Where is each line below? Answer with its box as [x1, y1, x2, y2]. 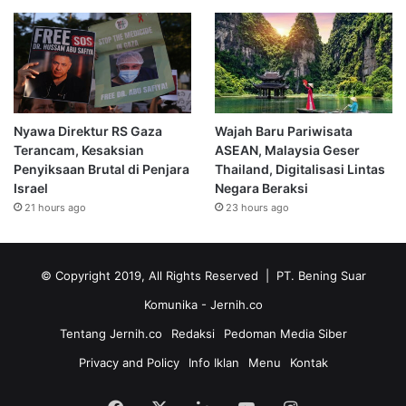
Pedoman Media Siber [223, 325, 347, 341]
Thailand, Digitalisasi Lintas [214, 160, 385, 177]
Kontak [289, 354, 328, 370]
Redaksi [170, 325, 215, 341]
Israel [14, 179, 48, 196]
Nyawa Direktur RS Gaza [14, 122, 162, 139]
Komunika [143, 296, 201, 312]
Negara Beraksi [214, 179, 308, 196]
